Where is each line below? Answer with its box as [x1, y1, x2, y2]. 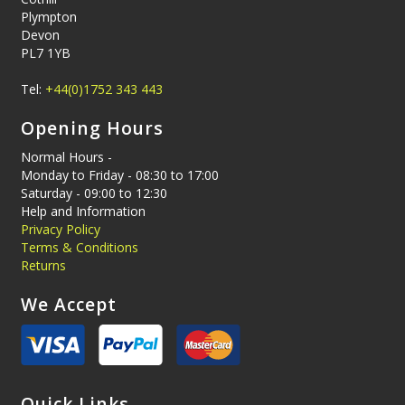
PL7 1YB [20, 43, 71, 61]
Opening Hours [20, 116, 164, 140]
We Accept [20, 292, 117, 316]
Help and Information [20, 202, 146, 220]
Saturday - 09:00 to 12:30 [20, 184, 167, 202]
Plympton [20, 7, 77, 25]
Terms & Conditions [20, 238, 138, 256]
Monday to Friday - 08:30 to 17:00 [20, 165, 219, 184]
